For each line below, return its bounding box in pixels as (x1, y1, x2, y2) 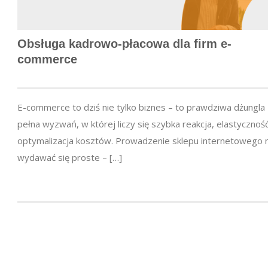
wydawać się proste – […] (17, 151, 122, 164)
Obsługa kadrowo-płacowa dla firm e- (17, 37, 232, 51)
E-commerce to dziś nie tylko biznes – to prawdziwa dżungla (17, 101, 265, 114)
